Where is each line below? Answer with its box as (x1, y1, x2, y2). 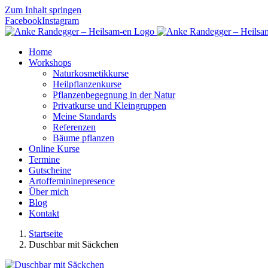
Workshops (29, 57, 71, 68)
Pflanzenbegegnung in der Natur (53, 90, 175, 100)
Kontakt (29, 208, 59, 218)
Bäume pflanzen (53, 133, 114, 143)
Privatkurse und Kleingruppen (53, 100, 166, 111)
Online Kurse (29, 144, 80, 154)
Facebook (5, 16, 42, 26)
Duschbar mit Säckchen (29, 239, 118, 249)
